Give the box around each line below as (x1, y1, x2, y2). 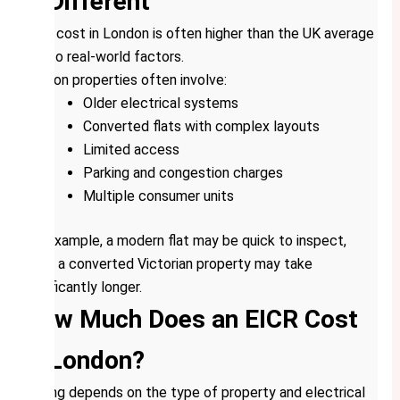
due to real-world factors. (21, 48, 184, 66)
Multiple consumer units (82, 187, 234, 205)
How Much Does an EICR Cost (21, 304, 358, 335)
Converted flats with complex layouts (82, 118, 320, 136)
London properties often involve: (21, 71, 227, 89)
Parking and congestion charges (82, 164, 283, 182)
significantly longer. (21, 279, 142, 296)
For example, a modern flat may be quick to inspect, (21, 232, 346, 250)
